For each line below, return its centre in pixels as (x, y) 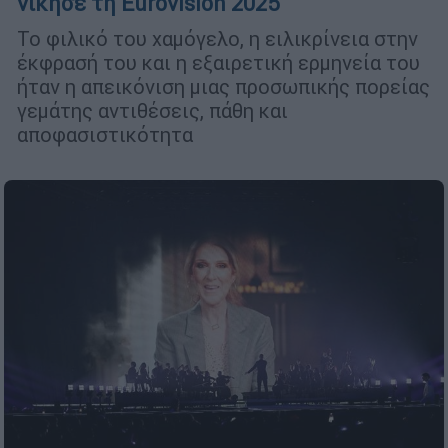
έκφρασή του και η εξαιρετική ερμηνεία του (218, 62)
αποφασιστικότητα (105, 134)
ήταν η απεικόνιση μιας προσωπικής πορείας (223, 86)
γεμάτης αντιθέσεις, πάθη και (152, 110)
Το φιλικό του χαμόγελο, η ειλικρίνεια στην (217, 38)
